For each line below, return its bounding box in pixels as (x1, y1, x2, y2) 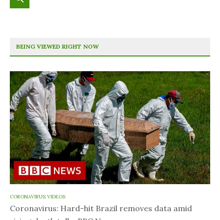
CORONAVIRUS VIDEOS (10, 193, 65, 200)
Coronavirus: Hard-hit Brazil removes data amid (10, 203, 192, 214)
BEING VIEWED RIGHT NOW (16, 43, 99, 51)
